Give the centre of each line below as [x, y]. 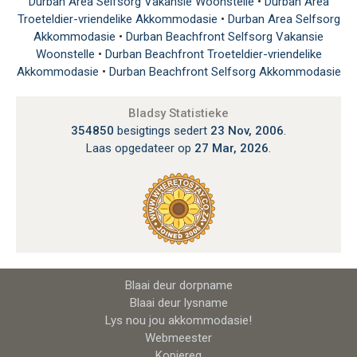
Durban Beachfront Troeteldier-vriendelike [213, 55]
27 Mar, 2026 [231, 149]
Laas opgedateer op [140, 149]
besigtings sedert [162, 131]
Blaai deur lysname [178, 303]
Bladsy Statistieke [178, 114]
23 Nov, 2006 [247, 131]
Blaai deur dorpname [178, 286]
